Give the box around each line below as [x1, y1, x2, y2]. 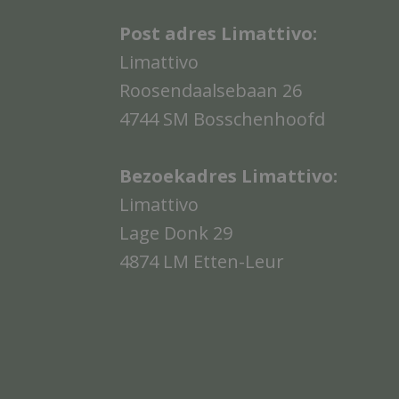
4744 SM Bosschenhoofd [119, 106, 326, 131]
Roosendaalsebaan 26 [119, 77, 303, 102]
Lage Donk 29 [119, 220, 233, 245]
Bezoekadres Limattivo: [119, 163, 338, 188]
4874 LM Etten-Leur [119, 248, 285, 273]
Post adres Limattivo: [119, 20, 318, 45]
